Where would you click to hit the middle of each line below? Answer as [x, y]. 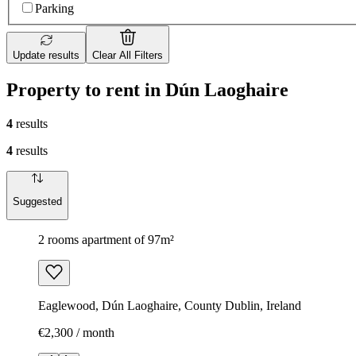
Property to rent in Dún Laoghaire [147, 89]
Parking [54, 8]
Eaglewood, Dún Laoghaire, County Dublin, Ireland [170, 306]
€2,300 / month [76, 333]
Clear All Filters [128, 55]
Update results [46, 55]
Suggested [37, 202]
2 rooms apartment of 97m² [106, 240]
